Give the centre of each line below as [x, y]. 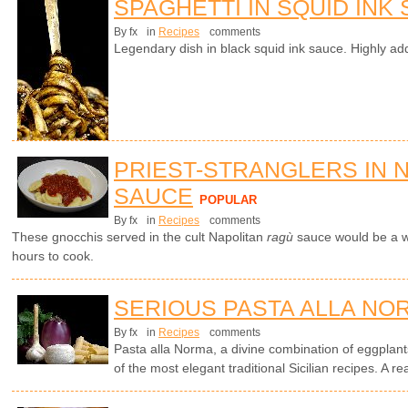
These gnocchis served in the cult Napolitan [139, 236]
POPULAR [228, 199]
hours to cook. [53, 255]
